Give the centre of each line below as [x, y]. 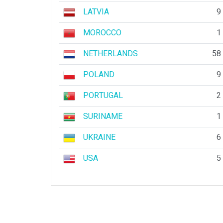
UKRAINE [99, 137]
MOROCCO [102, 33]
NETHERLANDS [111, 54]
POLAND [99, 75]
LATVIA [96, 12]
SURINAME [103, 116]
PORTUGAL [103, 96]
